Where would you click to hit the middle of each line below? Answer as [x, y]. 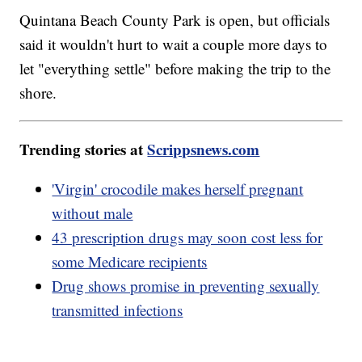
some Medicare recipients [130, 262]
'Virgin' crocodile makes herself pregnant [178, 189]
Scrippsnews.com [204, 149]
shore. [41, 93]
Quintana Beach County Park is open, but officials [175, 20]
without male [93, 213]
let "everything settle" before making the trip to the [175, 69]
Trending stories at [84, 149]
